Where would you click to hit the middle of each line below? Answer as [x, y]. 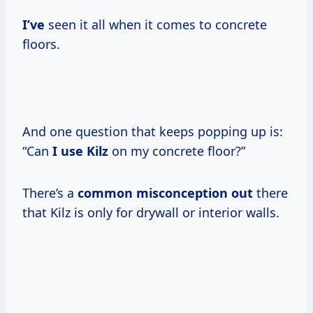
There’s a [50, 193]
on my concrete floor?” [177, 151]
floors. [41, 44]
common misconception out [165, 193]
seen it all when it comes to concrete [156, 25]
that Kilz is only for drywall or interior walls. [151, 213]
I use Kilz [80, 151]
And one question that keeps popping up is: [153, 132]
